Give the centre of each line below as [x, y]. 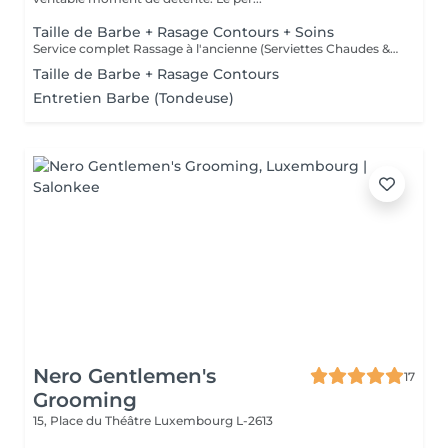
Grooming [85, 400]
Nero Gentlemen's [124, 376]
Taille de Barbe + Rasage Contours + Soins [183, 32]
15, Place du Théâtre [93, 420]
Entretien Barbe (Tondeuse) [133, 98]
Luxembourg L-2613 [213, 420]
